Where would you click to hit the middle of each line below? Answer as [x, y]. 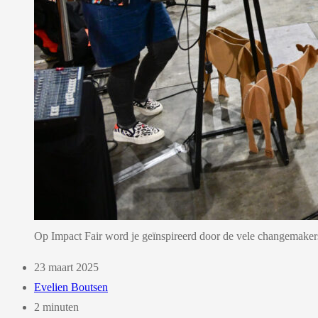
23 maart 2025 [66, 267]
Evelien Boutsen [71, 287]
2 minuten [56, 307]
